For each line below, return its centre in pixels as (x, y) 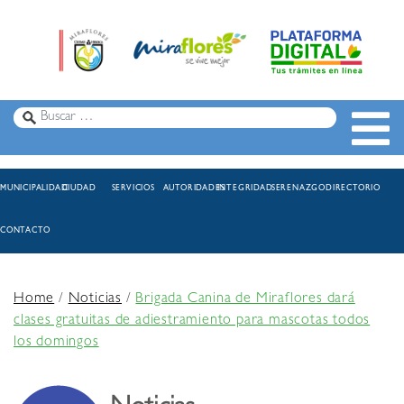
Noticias (95, 300)
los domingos (56, 343)
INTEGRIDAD (245, 189)
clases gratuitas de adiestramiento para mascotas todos (192, 321)
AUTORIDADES (194, 189)
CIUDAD (79, 189)
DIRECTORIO (353, 189)
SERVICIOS (133, 189)
